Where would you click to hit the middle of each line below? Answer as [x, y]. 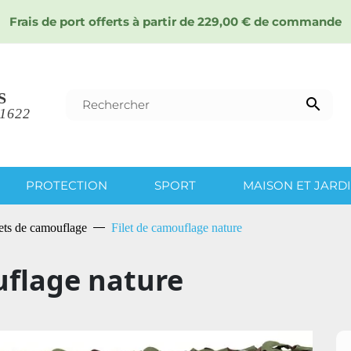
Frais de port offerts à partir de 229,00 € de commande [175, 22]
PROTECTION [67, 185]
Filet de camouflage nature [176, 227]
